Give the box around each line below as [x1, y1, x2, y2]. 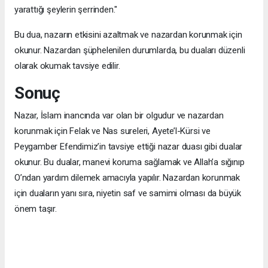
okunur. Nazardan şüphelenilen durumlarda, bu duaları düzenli [14, 45, 245, 56]
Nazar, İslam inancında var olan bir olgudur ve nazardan [14, 110, 224, 121]
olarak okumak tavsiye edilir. [14, 60, 120, 72]
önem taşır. [14, 203, 57, 215]
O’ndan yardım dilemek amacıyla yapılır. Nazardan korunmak [14, 172, 240, 184]
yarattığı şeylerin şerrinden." [14, 4, 118, 16]
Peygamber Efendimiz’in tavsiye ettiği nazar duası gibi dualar [14, 141, 243, 153]
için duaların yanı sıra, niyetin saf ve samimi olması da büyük [14, 188, 242, 199]
